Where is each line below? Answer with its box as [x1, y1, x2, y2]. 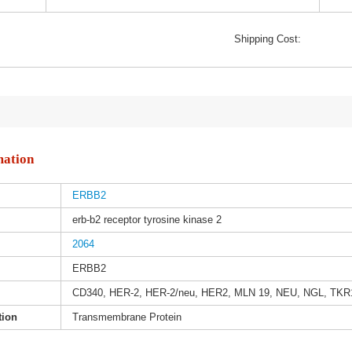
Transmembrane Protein [71, 311, 181, 324]
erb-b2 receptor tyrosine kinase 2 [71, 214, 222, 226]
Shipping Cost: [234, 33, 302, 46]
